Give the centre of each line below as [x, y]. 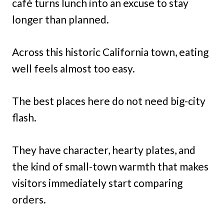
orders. [29, 199]
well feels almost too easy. [73, 68]
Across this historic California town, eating [110, 52]
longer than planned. [60, 19]
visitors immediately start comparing [97, 183]
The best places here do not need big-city [109, 101]
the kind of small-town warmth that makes [110, 166]
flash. [24, 117]
